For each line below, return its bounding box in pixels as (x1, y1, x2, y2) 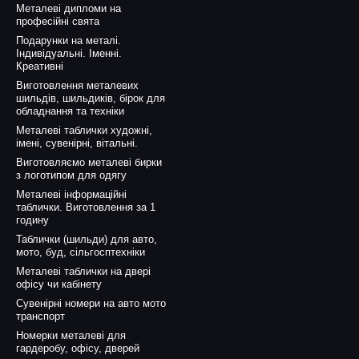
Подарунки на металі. (16, 34, 121, 47)
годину (16, 214, 49, 227)
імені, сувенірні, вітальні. (16, 137, 138, 150)
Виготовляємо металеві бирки (16, 156, 162, 169)
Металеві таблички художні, (16, 124, 152, 137)
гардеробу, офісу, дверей (16, 342, 139, 355)
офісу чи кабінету (16, 278, 102, 291)
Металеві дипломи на (16, 2, 121, 15)
